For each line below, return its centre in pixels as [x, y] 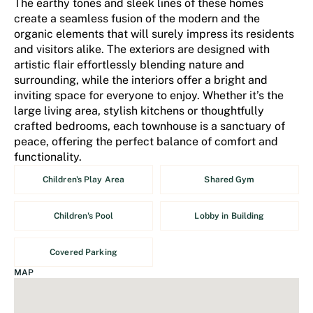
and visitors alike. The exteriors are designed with [142, 49]
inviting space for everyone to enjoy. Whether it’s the [149, 95]
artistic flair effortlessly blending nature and [129, 65]
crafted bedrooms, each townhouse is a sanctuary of [150, 126]
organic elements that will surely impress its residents [154, 34]
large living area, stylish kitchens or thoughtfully [139, 111]
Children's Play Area [83, 180]
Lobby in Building [230, 216]
